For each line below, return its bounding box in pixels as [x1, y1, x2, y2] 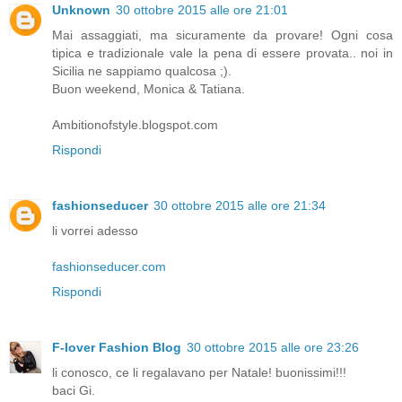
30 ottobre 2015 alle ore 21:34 [153, 197, 326, 213]
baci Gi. [52, 382, 95, 398]
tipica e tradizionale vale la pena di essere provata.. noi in [52, 45, 393, 60]
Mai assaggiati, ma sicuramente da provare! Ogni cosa [52, 27, 393, 42]
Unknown [52, 2, 110, 17]
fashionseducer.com [52, 258, 166, 274]
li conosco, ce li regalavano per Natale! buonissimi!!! [52, 364, 346, 380]
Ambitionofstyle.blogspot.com [52, 117, 218, 132]
